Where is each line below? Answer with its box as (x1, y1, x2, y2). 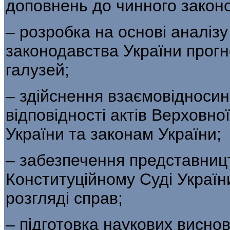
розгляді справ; (6, 188, 123, 207)
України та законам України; (6, 124, 221, 143)
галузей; (6, 60, 69, 79)
